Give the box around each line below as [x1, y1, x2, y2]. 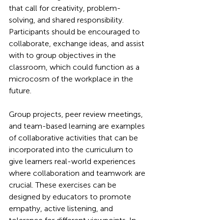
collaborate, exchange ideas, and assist [9, 39, 146, 48]
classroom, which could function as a [9, 62, 141, 72]
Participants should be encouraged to [9, 27, 142, 36]
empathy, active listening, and [9, 204, 115, 213]
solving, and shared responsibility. [9, 15, 126, 25]
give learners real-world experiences [9, 157, 137, 166]
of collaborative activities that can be [9, 133, 140, 142]
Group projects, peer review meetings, [9, 110, 145, 119]
